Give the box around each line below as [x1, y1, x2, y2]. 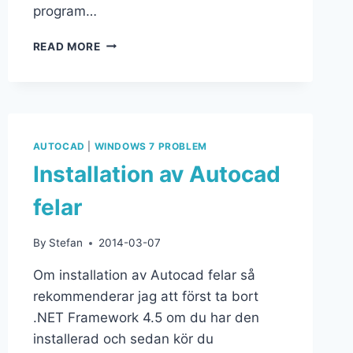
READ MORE [32, 39, 101, 53]
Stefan [48, 236, 83, 250]
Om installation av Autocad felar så [32, 267, 255, 284]
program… [32, 2, 97, 19]
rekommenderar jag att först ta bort [32, 288, 258, 305]
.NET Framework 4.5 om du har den [32, 310, 259, 326]
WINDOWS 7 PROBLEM [94, 139, 207, 152]
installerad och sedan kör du [32, 331, 214, 347]
